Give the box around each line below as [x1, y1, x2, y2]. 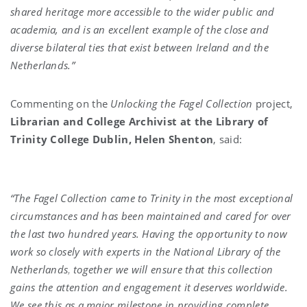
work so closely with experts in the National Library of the [10, 245, 281, 259]
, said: [213, 132, 243, 147]
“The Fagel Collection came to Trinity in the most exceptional [10, 191, 293, 206]
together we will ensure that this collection [70, 262, 273, 277]
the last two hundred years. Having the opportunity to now [10, 227, 288, 241]
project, [252, 97, 293, 111]
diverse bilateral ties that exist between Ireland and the [10, 40, 269, 55]
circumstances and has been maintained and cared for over [10, 209, 291, 223]
